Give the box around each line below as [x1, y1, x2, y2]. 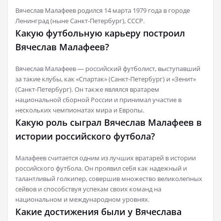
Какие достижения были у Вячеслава [15, 206, 182, 218]
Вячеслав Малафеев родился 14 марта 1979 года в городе [15, 6, 190, 15]
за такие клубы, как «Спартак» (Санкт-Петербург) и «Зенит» [15, 74, 196, 84]
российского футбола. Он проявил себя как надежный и [15, 164, 187, 173]
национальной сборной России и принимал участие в [15, 95, 182, 105]
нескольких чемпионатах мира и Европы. [15, 106, 144, 115]
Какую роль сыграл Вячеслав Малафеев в [15, 116, 202, 129]
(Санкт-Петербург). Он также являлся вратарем [15, 85, 159, 94]
